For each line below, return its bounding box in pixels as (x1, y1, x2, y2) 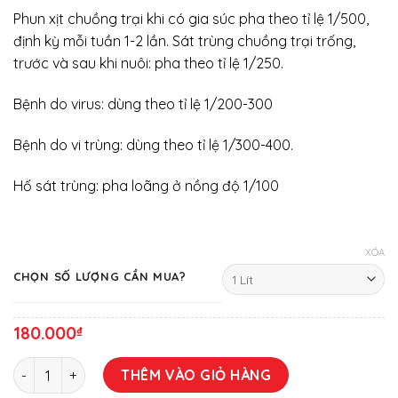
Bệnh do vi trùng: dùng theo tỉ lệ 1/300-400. (13, 136, 293, 155)
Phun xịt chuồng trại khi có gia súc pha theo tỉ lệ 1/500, (13, 10, 369, 28)
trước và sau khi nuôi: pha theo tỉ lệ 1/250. (13, 54, 283, 73)
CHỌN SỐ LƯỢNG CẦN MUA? (13, 269, 187, 284)
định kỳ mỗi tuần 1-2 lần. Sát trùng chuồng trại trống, (13, 32, 355, 51)
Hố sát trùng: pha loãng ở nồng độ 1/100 (13, 176, 279, 195)
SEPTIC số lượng (12, 358, 113, 375)
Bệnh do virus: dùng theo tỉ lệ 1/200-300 (13, 95, 273, 114)
